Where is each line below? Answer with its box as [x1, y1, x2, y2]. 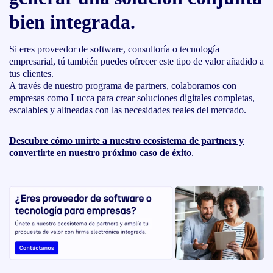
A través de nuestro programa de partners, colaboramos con [9, 80, 236, 91]
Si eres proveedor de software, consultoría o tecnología [9, 43, 219, 54]
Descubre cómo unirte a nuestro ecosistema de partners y [9, 135, 244, 146]
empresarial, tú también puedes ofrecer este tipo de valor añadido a [9, 55, 264, 66]
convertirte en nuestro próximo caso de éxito [9, 147, 191, 158]
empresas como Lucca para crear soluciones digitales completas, [9, 92, 255, 103]
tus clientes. [9, 68, 54, 79]
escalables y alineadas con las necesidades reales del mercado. [9, 104, 246, 115]
